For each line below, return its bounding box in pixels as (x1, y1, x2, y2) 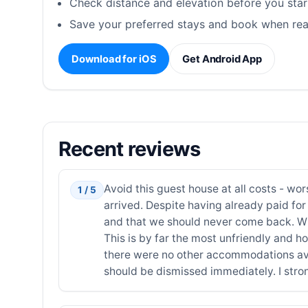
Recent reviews (58, 136, 201, 161)
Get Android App (182, 52, 263, 65)
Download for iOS (71, 52, 157, 65)
